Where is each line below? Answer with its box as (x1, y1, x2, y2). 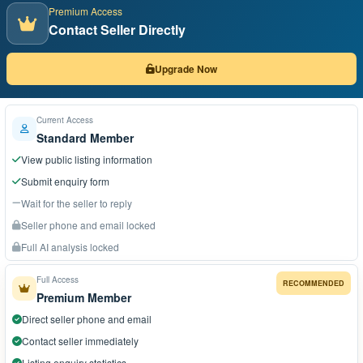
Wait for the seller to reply (21, 196, 132, 210)
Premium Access (49, 4, 122, 18)
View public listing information (21, 152, 152, 166)
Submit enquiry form (21, 174, 109, 188)
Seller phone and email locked (21, 218, 156, 232)
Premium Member (36, 289, 131, 305)
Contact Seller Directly (49, 20, 186, 39)
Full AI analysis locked (21, 240, 119, 254)
